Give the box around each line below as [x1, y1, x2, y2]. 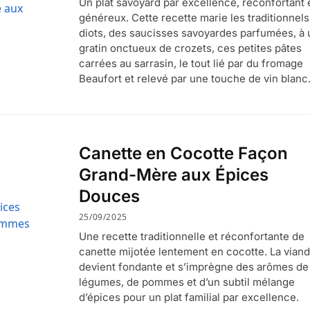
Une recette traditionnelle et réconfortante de [78, 229, 304, 243]
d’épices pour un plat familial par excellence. [78, 290, 299, 304]
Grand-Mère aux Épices [78, 165, 268, 185]
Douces [78, 186, 140, 207]
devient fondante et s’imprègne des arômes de [78, 259, 309, 273]
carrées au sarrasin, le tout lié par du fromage [78, 57, 303, 71]
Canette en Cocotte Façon [78, 143, 288, 164]
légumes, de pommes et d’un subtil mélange [78, 275, 295, 289]
